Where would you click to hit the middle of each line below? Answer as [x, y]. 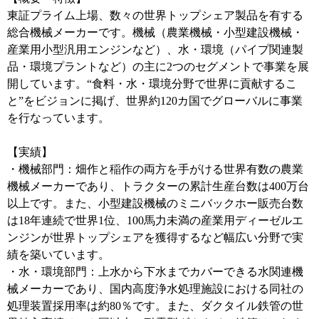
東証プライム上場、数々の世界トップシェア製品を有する [155, 15]
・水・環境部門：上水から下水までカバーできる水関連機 [155, 272]
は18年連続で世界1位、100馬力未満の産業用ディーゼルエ [155, 220]
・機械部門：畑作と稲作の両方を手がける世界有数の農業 [155, 169]
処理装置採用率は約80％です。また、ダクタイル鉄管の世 [155, 306]
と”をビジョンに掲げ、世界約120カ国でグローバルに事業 [155, 101]
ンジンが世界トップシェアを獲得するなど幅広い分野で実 [155, 237]
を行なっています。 [58, 118]
